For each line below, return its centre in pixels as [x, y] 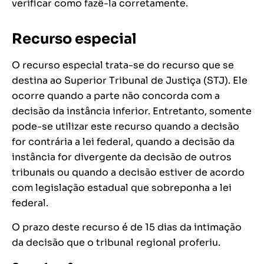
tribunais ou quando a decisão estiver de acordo [128, 173]
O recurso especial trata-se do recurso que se [123, 65]
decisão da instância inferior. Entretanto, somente [132, 111]
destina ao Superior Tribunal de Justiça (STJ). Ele [130, 81]
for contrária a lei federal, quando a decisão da [123, 142]
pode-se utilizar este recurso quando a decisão [126, 127]
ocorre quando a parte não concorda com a [116, 96]
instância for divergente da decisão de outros [122, 157]
